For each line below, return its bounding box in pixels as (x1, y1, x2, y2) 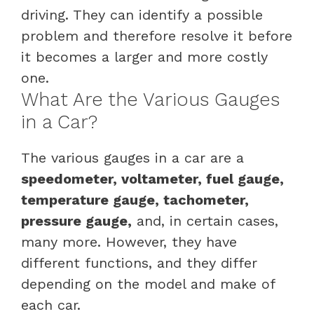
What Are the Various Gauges (21, 88, 280, 111)
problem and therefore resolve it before (21, 27, 292, 44)
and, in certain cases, (132, 212, 278, 229)
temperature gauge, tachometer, (21, 191, 249, 208)
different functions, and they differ (21, 254, 257, 271)
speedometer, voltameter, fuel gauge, (21, 170, 284, 187)
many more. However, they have (21, 233, 237, 250)
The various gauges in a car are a (21, 149, 244, 166)
